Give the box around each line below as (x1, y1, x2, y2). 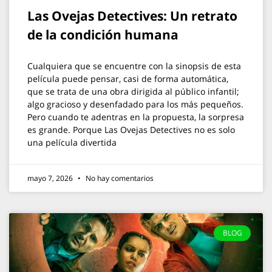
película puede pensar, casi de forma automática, (27, 73, 228, 84)
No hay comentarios (84, 173, 154, 183)
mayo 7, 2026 (27, 173, 75, 183)
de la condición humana (27, 26, 178, 43)
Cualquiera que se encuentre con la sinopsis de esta (27, 60, 241, 72)
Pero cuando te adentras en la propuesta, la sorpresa (27, 111, 244, 123)
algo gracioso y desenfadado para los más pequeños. (27, 98, 243, 110)
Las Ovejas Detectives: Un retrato (27, 7, 237, 24)
